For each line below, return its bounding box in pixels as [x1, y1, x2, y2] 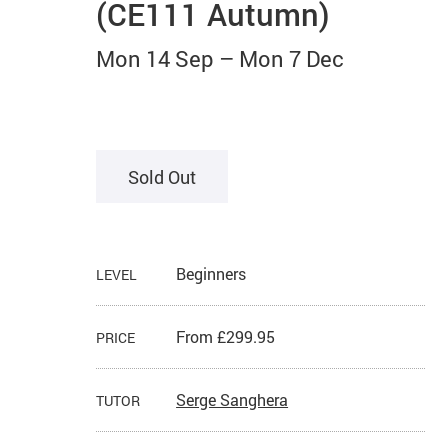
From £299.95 [176, 326, 276, 348]
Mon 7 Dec [239, 44, 345, 73]
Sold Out [128, 164, 197, 189]
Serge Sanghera [176, 389, 289, 411]
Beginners [176, 263, 247, 285]
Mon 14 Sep [96, 44, 215, 73]
